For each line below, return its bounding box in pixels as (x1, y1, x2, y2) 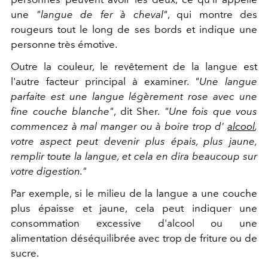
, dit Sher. (114, 105, 160, 118)
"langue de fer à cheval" (36, 8, 167, 21)
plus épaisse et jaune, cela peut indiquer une (11, 202, 257, 215)
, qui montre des (167, 8, 257, 21)
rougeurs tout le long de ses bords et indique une (11, 23, 257, 36)
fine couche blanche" (11, 105, 114, 118)
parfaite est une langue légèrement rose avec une (11, 90, 257, 103)
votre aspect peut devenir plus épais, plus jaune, (11, 135, 257, 148)
